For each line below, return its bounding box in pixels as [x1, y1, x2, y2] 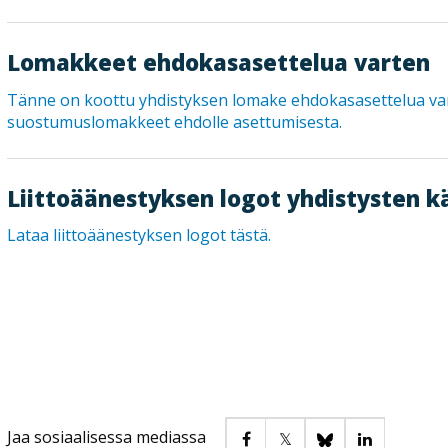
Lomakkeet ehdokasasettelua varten [7, 47, 431, 78]
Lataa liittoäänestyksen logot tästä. [7, 224, 272, 247]
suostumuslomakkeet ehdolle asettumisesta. [7, 110, 347, 133]
